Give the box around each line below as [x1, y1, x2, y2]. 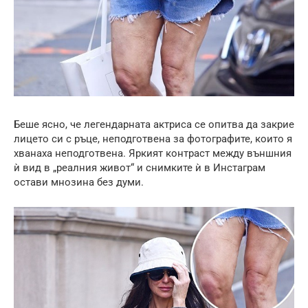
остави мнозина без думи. [14, 176, 144, 189]
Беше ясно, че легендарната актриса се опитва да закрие [14, 118, 294, 131]
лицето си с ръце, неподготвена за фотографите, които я [14, 133, 292, 146]
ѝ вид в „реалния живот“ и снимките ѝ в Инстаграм [14, 162, 265, 175]
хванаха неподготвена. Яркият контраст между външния [14, 147, 291, 160]
